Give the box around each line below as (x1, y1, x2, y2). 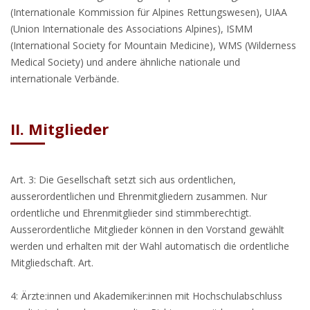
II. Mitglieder (10, 118, 109, 139)
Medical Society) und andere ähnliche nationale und (10, 55, 240, 69)
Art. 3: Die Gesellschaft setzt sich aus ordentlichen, (10, 173, 236, 186)
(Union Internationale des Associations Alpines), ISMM (10, 22, 253, 35)
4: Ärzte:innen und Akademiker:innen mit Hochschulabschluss (10, 289, 282, 302)
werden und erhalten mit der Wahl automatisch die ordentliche (10, 239, 289, 253)
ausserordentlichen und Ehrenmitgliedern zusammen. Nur (10, 190, 267, 203)
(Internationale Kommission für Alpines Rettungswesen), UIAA (10, 6, 287, 19)
